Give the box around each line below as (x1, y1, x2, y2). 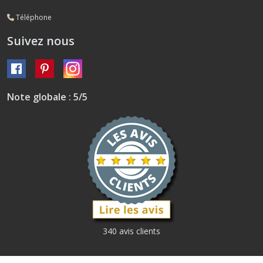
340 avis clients (103, 225, 160, 237)
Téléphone (14, 12, 52, 23)
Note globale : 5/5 (7, 90, 87, 104)
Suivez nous (7, 33, 75, 49)
